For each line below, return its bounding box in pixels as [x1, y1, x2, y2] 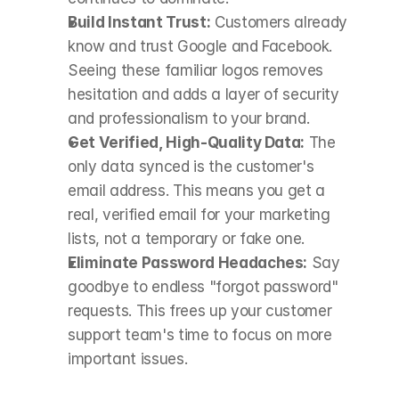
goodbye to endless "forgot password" [68, 278, 338, 296]
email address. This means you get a [68, 182, 326, 199]
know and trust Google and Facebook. [68, 37, 333, 55]
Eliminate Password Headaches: [68, 254, 308, 272]
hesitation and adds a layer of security [68, 85, 339, 103]
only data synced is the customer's [68, 158, 314, 175]
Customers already [210, 13, 348, 31]
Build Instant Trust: [68, 13, 211, 31]
